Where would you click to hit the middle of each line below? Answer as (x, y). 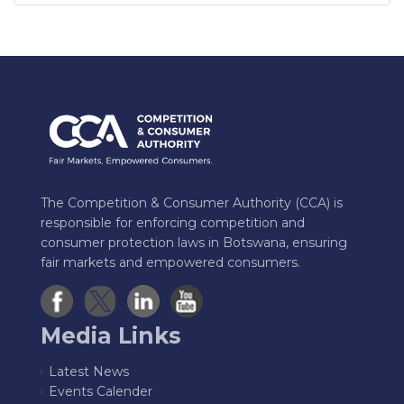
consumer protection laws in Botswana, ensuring (194, 243)
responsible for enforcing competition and (173, 223)
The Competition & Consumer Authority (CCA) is (192, 203)
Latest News (89, 372)
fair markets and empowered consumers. (170, 263)
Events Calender (101, 392)
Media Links (110, 336)
